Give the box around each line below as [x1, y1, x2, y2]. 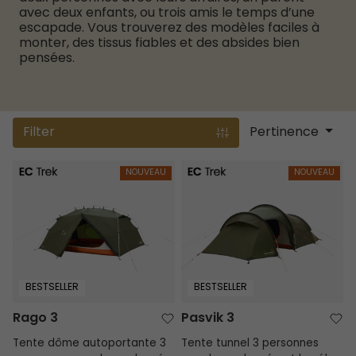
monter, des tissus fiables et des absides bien [19, 33, 300, 54]
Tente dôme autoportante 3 [13, 335, 166, 353]
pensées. [19, 48, 75, 69]
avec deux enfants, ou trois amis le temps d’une [19, 2, 315, 24]
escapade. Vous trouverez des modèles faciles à [19, 17, 319, 39]
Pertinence [250, 122, 319, 144]
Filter [23, 122, 56, 143]
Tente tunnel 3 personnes [180, 335, 319, 353]
